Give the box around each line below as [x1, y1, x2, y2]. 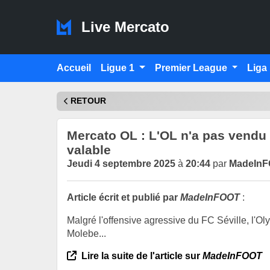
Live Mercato [77, 19, 169, 36]
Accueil [57, 63, 91, 73]
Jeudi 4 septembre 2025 [67, 158, 175, 169]
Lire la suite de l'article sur [79, 250, 202, 261]
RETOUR [71, 96, 106, 106]
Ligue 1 [101, 63, 137, 73]
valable [67, 142, 111, 157]
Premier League [154, 63, 230, 73]
